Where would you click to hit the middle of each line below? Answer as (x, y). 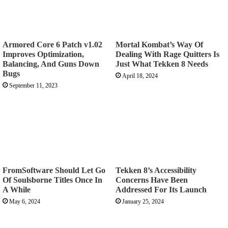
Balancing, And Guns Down (51, 64)
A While (17, 190)
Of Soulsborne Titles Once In (52, 180)
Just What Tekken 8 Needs (162, 64)
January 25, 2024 (143, 202)
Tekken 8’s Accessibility (156, 170)
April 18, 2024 (140, 76)
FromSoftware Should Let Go (54, 170)
